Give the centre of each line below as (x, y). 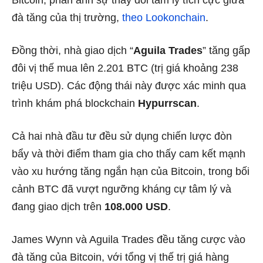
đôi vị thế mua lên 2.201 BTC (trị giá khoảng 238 (125, 68)
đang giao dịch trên (58, 207)
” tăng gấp (226, 51)
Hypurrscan (167, 104)
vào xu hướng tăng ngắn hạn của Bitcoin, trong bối (131, 172)
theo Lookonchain (162, 18)
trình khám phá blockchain (75, 104)
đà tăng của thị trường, (65, 18)
